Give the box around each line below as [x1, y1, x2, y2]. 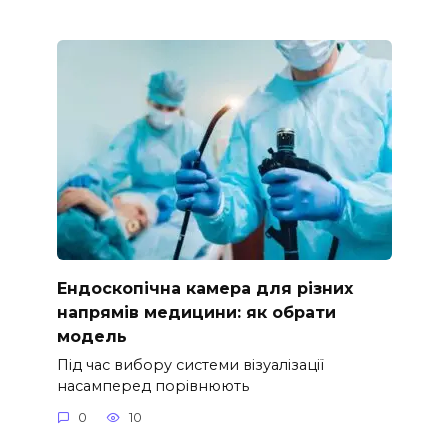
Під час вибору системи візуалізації [56, 355, 324, 374]
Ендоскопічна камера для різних [56, 278, 353, 298]
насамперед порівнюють [56, 376, 249, 395]
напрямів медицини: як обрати [56, 302, 336, 322]
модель [56, 326, 127, 346]
